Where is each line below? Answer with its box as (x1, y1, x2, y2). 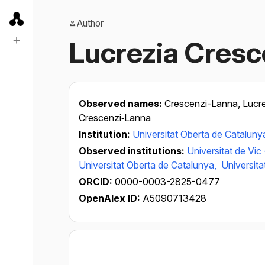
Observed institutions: (79, 145, 187, 157)
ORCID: (79, 176, 115, 188)
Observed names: (79, 98, 164, 109)
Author (77, 18, 104, 29)
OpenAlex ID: (79, 192, 140, 204)
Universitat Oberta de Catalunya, (79, 159, 219, 171)
